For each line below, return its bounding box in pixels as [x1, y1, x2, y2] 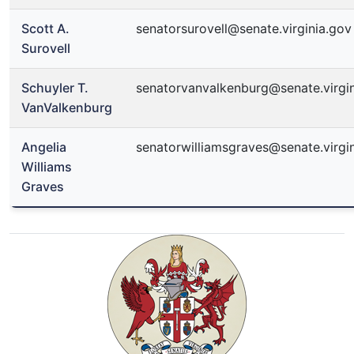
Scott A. [21, 21, 70, 36]
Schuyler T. [21, 80, 88, 96]
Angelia [21, 139, 66, 155]
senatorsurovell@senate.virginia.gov [136, 21, 352, 36]
